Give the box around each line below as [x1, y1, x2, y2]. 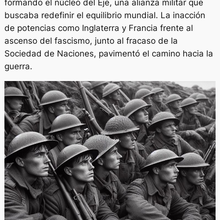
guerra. [4, 61, 32, 71]
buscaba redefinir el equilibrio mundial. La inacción [4, 10, 205, 20]
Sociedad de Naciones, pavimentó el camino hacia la [4, 48, 213, 58]
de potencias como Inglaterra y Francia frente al [4, 23, 193, 33]
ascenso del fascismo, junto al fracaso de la [4, 35, 178, 46]
